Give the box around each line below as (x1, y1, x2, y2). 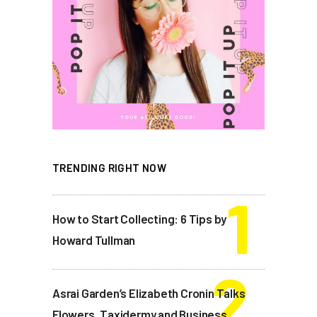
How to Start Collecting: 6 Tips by (52, 212, 227, 226)
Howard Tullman (52, 233, 136, 248)
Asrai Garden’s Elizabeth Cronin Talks (52, 286, 246, 301)
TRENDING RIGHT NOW (52, 161, 167, 175)
